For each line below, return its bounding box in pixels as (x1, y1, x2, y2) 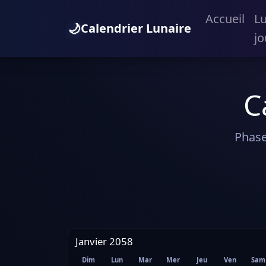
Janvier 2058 (75, 235, 133, 248)
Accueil (205, 11, 245, 27)
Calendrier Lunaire (81, 20, 191, 36)
